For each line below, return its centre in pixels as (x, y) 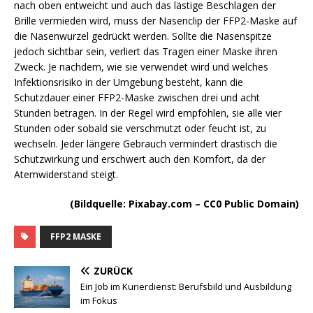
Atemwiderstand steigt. (66, 174)
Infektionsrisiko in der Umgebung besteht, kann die (129, 82)
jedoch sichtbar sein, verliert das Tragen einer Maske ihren (146, 51)
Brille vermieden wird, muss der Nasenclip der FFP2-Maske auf (155, 20)
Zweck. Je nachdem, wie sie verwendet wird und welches (141, 66)
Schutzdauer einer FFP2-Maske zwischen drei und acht (137, 97)
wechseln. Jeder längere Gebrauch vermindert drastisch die (146, 143)
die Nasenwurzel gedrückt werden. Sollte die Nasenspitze (143, 36)
